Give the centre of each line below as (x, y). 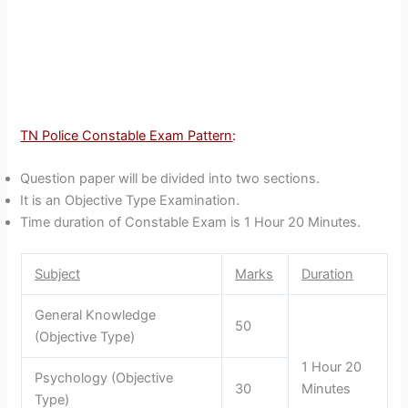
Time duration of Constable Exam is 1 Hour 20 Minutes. (191, 223)
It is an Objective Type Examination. (130, 201)
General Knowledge (96, 316)
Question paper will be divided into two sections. (170, 179)
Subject (58, 275)
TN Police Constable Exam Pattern (127, 135)
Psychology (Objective (104, 378)
